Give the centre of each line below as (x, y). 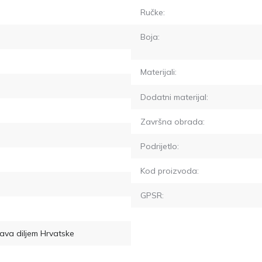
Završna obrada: (173, 121)
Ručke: (153, 12)
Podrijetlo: (160, 146)
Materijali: (158, 72)
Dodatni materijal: (174, 97)
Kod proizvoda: (170, 170)
